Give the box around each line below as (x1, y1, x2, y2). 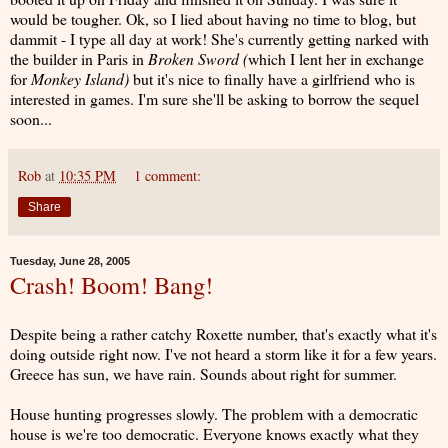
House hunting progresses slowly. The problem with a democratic (10, 403, 418, 425)
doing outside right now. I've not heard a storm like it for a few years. (10, 343, 437, 365)
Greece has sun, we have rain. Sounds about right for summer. (10, 363, 397, 385)
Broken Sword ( (148, 47, 248, 69)
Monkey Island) (31, 67, 129, 89)
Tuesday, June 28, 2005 (10, 255, 130, 268)
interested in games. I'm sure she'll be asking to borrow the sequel (10, 87, 419, 109)
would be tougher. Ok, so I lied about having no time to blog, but (10, 7, 416, 29)
